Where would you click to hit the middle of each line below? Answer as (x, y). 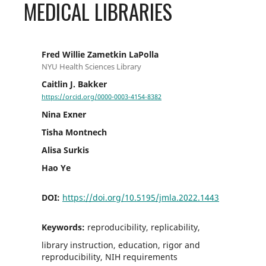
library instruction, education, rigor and (121, 245)
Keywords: (64, 227)
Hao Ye (56, 167)
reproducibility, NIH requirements (109, 256)
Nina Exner (64, 114)
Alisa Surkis (65, 150)
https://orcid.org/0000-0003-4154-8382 (101, 96)
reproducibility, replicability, (143, 227)
